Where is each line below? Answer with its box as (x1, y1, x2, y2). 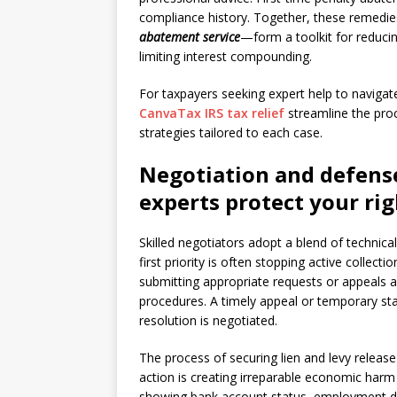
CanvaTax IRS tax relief (139, 105, 284, 121)
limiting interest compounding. (139, 48, 312, 65)
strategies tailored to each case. (139, 124, 323, 141)
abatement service (139, 28, 240, 45)
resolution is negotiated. (139, 312, 277, 329)
